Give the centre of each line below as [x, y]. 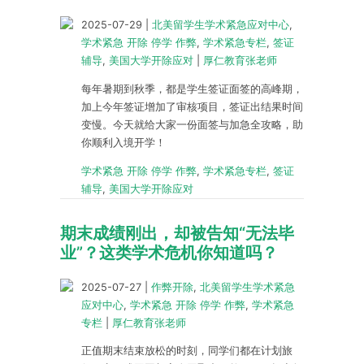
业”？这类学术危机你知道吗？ [169, 252]
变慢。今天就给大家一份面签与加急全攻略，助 [192, 124]
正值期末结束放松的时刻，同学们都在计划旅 [187, 351]
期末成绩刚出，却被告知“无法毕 [177, 233]
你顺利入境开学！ [123, 142]
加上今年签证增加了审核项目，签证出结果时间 [192, 106]
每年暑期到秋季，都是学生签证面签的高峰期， [192, 89]
